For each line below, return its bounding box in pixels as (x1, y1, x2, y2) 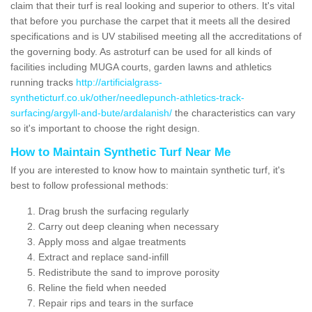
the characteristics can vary (172, 107, 295, 118)
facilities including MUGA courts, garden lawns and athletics (10, 61, 272, 72)
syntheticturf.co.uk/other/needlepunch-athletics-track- (10, 91, 244, 103)
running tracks (10, 76, 76, 88)
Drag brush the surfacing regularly (38, 205, 189, 217)
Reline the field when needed (38, 281, 166, 293)
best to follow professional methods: (10, 179, 169, 191)
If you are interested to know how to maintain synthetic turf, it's (10, 164, 285, 175)
